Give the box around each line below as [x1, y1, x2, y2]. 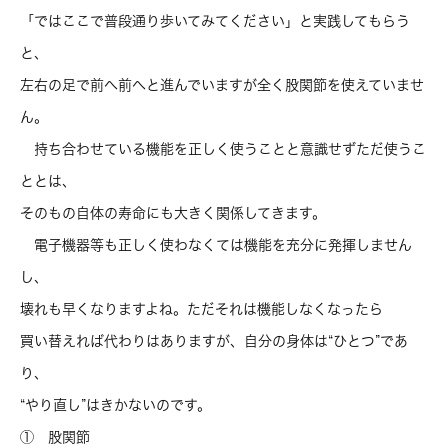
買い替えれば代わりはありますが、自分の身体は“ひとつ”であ [20, 334, 408, 348]
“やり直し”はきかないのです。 [20, 398, 211, 412]
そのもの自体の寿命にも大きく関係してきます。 [20, 206, 326, 220]
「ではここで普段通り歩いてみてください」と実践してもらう [20, 14, 410, 28]
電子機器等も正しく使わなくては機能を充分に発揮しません [20, 238, 412, 252]
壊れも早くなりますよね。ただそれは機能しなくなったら [20, 302, 383, 316]
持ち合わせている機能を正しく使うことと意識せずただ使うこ [20, 142, 426, 156]
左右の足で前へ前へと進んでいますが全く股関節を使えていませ [20, 78, 424, 92]
